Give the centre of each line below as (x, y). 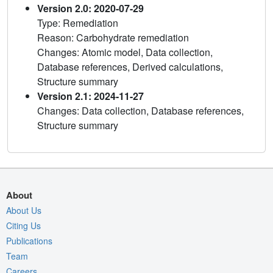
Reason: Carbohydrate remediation (113, 38)
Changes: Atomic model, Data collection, (125, 52)
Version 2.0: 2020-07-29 (90, 9)
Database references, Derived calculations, (130, 67)
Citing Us (23, 226)
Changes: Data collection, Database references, (140, 111)
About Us (24, 211)
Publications (29, 241)
